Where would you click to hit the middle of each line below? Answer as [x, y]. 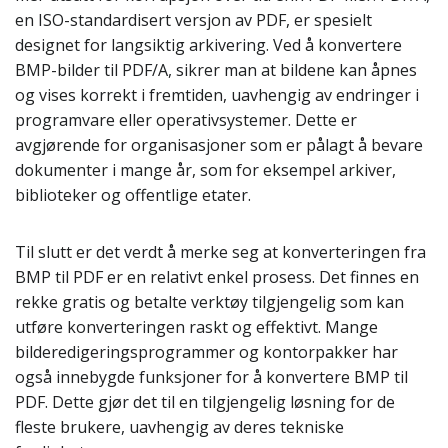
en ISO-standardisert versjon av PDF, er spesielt [193, 20]
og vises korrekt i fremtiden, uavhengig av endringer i [217, 95]
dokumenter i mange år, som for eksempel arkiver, [205, 170]
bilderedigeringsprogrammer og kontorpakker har [206, 352]
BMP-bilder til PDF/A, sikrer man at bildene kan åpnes [216, 70]
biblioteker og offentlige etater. [133, 195]
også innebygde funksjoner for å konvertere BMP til [211, 377]
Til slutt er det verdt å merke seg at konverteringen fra [220, 252]
